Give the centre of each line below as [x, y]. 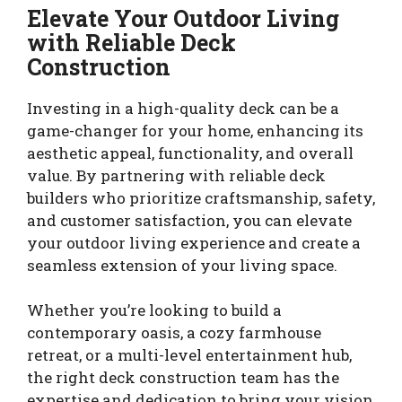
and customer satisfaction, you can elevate [189, 220]
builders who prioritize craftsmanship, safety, [201, 197]
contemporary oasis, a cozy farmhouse [174, 333]
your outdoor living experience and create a [194, 242]
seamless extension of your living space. [182, 265]
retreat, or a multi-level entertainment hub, [189, 355]
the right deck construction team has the [183, 378]
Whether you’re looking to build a [154, 310]
